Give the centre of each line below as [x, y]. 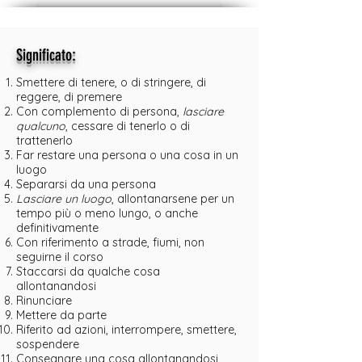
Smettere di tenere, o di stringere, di [111, 82]
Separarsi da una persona [86, 184]
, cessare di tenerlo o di [128, 126]
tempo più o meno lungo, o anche [107, 213]
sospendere [48, 344]
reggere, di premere [69, 97]
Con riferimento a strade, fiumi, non [110, 242]
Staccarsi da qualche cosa [88, 271]
